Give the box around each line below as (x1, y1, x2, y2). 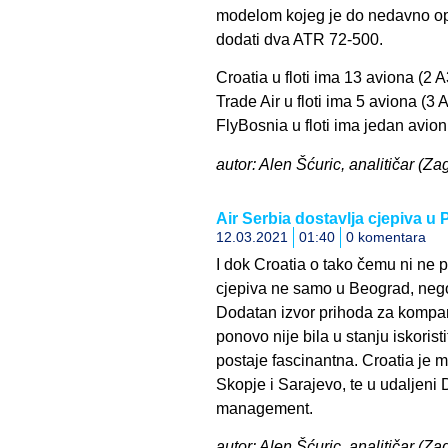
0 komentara (345, 229, 426, 246)
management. (215, 400, 313, 418)
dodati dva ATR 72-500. (215, 30, 383, 48)
